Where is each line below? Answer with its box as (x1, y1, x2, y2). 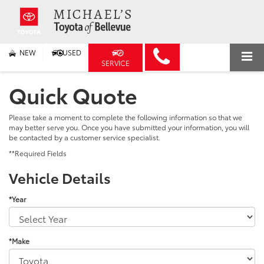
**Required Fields (9, 147, 67, 158)
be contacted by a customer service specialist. (9, 131, 160, 142)
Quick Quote (9, 79, 137, 110)
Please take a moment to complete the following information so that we (9, 111, 242, 122)
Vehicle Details (9, 167, 111, 187)
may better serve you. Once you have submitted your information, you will (9, 121, 249, 132)
